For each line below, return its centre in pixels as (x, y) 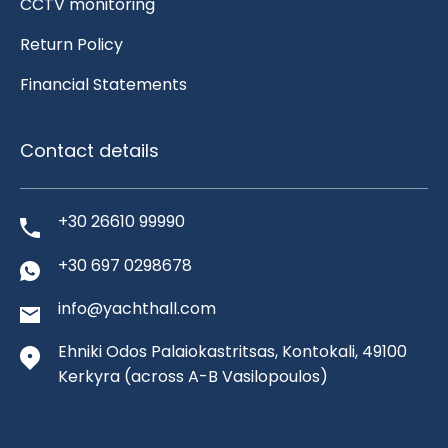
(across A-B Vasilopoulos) (224, 377)
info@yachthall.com (137, 309)
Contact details (89, 150)
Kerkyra (89, 377)
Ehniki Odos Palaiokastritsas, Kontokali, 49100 (232, 352)
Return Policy (71, 44)
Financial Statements (103, 84)
